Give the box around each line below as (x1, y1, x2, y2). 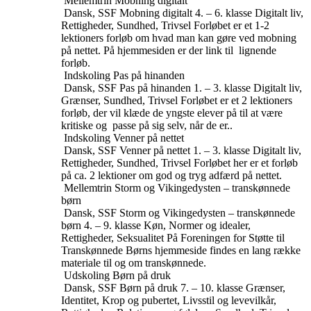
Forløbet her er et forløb (194, 157, 298, 169)
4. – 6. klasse (195, 7, 252, 19)
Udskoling (64, 269, 110, 281)
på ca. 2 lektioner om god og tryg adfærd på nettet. (61, 169, 282, 181)
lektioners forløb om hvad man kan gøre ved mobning (61, 32, 296, 44)
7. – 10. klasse (180, 282, 243, 294)
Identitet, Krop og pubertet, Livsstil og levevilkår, (61, 294, 276, 306)
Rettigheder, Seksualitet (61, 232, 164, 244)
